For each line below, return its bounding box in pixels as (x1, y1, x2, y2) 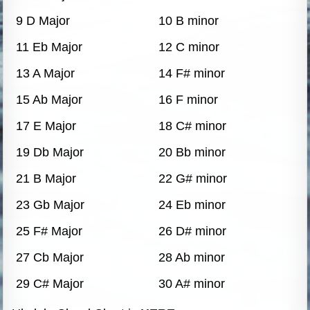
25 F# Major (15, 224, 82, 238)
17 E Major (15, 118, 76, 133)
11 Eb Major (15, 39, 82, 54)
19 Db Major (15, 145, 84, 159)
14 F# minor (158, 66, 225, 80)
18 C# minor (158, 118, 226, 133)
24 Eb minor (158, 197, 226, 212)
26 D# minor (158, 224, 226, 238)
